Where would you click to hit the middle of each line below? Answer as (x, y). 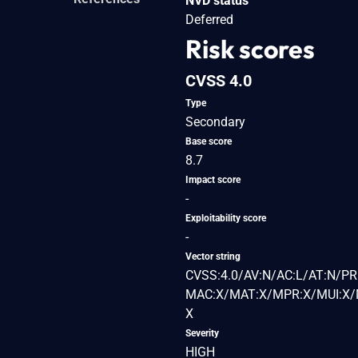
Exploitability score (226, 218)
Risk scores (250, 48)
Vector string (213, 256)
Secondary (215, 121)
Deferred (209, 19)
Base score (209, 141)
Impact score (213, 179)
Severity (202, 333)
